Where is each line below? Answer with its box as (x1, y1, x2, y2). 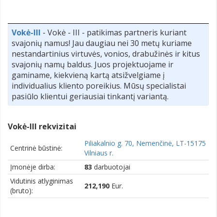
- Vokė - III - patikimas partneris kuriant (41, 27, 186, 38)
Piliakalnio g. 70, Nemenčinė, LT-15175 (84, 139, 206, 148)
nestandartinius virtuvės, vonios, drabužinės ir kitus (12, 48, 200, 60)
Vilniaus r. (84, 148, 113, 158)
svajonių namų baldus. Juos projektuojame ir (12, 59, 173, 70)
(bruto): (10, 186, 33, 196)
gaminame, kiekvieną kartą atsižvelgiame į (12, 70, 165, 81)
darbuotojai (92, 162, 130, 172)
